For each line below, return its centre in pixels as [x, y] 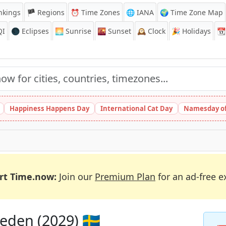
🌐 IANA [140, 12]
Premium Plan [125, 177]
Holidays [195, 31]
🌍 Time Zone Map [191, 12]
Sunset [119, 31]
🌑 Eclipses [30, 31]
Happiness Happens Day [49, 108]
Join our [76, 177]
